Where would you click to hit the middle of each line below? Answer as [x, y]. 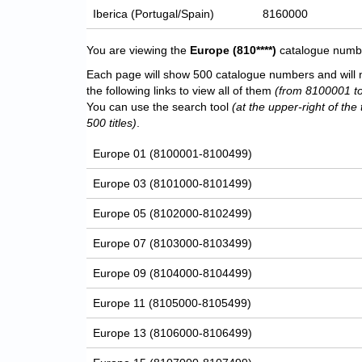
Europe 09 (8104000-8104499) [173, 274]
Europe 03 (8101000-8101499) [173, 184]
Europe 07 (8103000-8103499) [173, 244]
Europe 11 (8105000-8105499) [173, 303]
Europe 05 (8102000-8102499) [173, 214]
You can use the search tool [159, 107]
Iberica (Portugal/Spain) [154, 14]
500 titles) [112, 123]
